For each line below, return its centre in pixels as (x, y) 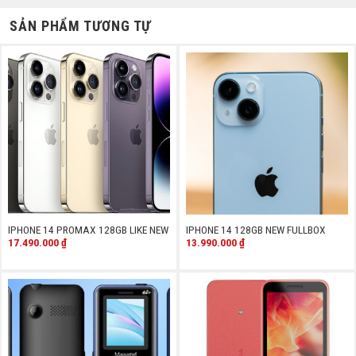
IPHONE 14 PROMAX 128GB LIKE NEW (88, 229)
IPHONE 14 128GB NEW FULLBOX (256, 229)
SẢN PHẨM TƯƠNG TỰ (81, 26)
